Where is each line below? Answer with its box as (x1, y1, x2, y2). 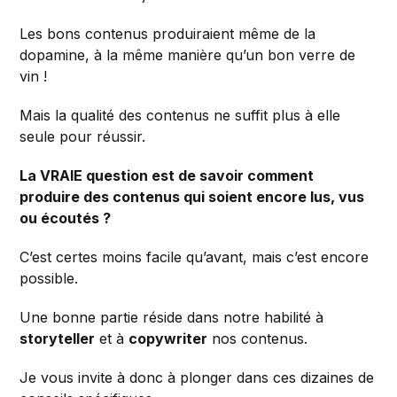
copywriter (128, 329, 208, 347)
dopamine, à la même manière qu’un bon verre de (19, 45, 356, 64)
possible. (19, 269, 79, 287)
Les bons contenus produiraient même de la (19, 24, 316, 43)
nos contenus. (207, 329, 308, 347)
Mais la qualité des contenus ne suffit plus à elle (19, 105, 341, 124)
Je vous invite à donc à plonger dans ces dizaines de (19, 368, 375, 386)
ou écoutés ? (19, 208, 112, 227)
